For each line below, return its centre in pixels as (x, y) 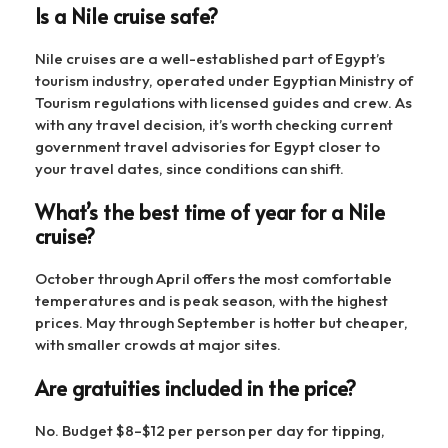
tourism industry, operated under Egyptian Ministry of (224, 80)
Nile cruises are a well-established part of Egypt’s (210, 58)
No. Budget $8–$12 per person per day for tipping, (210, 430)
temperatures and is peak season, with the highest (211, 300)
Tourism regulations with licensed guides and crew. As (223, 102)
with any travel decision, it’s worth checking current (214, 124)
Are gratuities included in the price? (195, 387)
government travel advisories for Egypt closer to (207, 146)
